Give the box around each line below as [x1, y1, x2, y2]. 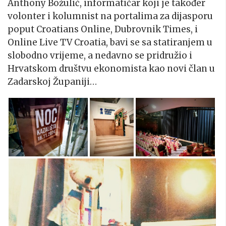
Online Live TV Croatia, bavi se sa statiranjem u [8, 36, 212, 48]
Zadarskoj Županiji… [8, 76, 97, 87]
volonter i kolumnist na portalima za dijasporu [8, 10, 213, 22]
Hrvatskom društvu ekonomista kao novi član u [8, 63, 215, 74]
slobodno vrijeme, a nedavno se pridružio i [8, 49, 192, 61]
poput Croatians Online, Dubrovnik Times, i [8, 23, 198, 35]
